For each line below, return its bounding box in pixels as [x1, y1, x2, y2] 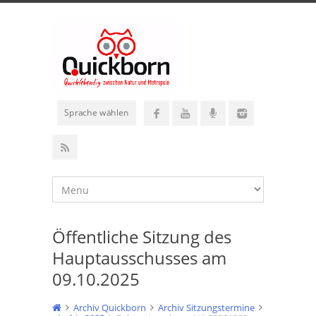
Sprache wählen [64, 107, 129, 119]
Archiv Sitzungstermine [158, 300, 255, 314]
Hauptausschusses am [52, 245, 226, 269]
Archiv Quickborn [73, 300, 146, 314]
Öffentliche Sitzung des [52, 224, 231, 248]
